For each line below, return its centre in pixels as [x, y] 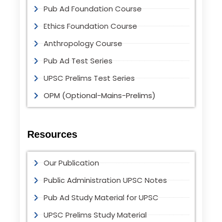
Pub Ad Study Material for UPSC [101, 197]
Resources [52, 134]
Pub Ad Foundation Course [93, 8]
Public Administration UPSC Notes [106, 180]
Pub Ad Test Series [78, 60]
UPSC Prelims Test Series [89, 78]
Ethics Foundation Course [91, 26]
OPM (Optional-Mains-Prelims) [100, 95]
